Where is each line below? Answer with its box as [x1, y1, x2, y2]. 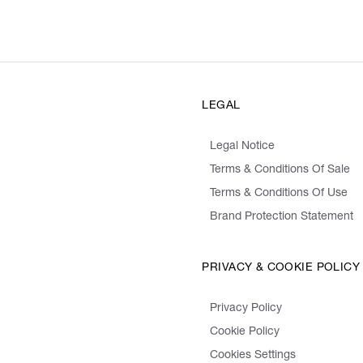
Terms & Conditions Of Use [210, 187, 348, 199]
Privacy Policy [210, 302, 283, 314]
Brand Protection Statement [210, 211, 354, 223]
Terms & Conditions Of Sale [210, 164, 351, 176]
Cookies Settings [210, 349, 297, 361]
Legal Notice [210, 140, 275, 152]
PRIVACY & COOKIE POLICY [202, 262, 361, 274]
